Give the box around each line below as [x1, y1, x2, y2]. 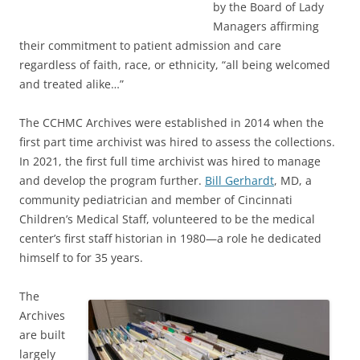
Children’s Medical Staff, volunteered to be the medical [19, 211, 315, 227]
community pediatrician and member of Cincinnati [19, 191, 292, 207]
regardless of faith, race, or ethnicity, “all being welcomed [19, 56, 330, 72]
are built [19, 326, 65, 342]
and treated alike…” [19, 76, 124, 92]
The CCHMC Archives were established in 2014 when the [19, 114, 324, 130]
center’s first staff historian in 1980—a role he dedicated [19, 230, 321, 246]
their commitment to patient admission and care [19, 37, 281, 53]
